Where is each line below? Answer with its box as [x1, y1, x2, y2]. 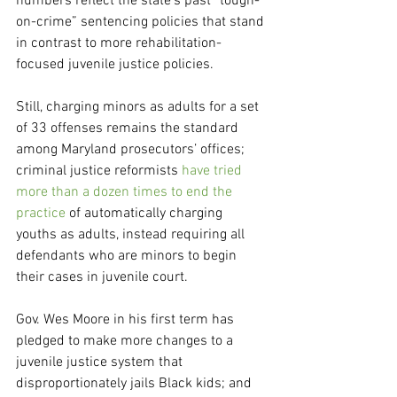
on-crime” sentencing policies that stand [16, 13, 268, 32]
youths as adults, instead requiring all [16, 226, 248, 245]
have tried [178, 162, 245, 181]
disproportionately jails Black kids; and [16, 375, 255, 393]
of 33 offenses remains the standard [16, 120, 242, 138]
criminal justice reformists [16, 162, 178, 181]
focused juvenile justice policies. [16, 56, 214, 74]
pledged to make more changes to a [16, 332, 237, 351]
